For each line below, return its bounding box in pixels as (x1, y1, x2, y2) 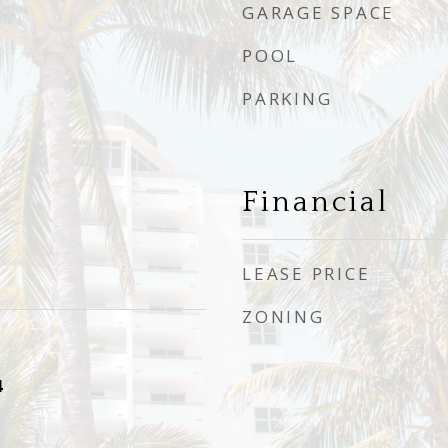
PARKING (242, 87, 333, 110)
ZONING (242, 305, 325, 328)
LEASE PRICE (242, 262, 371, 285)
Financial (242, 186, 389, 219)
